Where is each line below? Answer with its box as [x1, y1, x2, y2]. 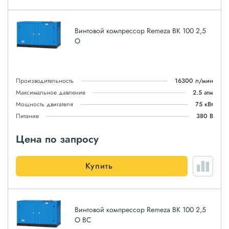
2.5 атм [193, 88, 213, 97]
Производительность [16, 76, 74, 85]
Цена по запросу [16, 132, 99, 147]
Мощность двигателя [16, 100, 73, 109]
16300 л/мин [175, 76, 213, 85]
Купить [85, 160, 113, 172]
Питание [16, 111, 39, 121]
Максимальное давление [16, 88, 85, 97]
